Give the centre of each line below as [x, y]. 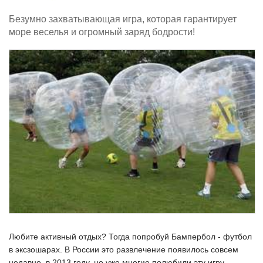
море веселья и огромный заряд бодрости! [102, 32]
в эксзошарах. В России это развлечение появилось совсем [124, 249]
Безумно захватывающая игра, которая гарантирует [123, 19]
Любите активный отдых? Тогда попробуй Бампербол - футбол [130, 237]
